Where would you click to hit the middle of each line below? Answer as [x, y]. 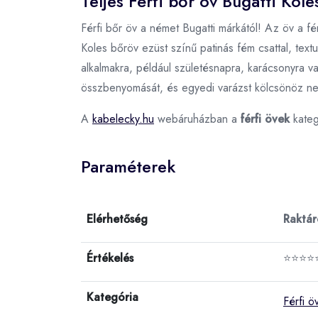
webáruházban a [197, 119]
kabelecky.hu [123, 119]
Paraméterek [128, 166]
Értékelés [110, 258]
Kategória [113, 297]
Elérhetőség [117, 219]
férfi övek [265, 119]
